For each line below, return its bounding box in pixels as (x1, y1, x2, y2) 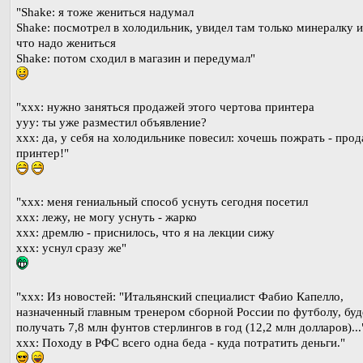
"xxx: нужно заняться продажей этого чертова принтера (16, 100, 314, 114)
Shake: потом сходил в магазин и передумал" (16, 52, 255, 66)
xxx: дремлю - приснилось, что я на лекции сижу (16, 226, 275, 240)
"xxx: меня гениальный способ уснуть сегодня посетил (16, 195, 308, 209)
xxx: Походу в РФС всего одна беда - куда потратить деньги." (16, 336, 345, 350)
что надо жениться (16, 36, 116, 50)
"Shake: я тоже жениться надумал (16, 6, 194, 19)
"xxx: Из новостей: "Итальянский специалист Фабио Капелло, (16, 290, 344, 304)
